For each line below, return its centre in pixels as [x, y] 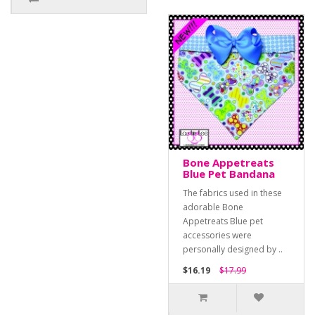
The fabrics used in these [232, 193]
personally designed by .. [233, 250]
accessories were [217, 236]
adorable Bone [213, 207]
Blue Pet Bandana [229, 174]
